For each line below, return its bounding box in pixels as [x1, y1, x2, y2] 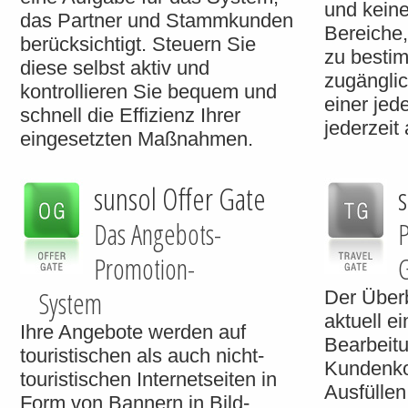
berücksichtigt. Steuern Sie [20, 33, 256, 56]
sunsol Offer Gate [94, 178, 266, 219]
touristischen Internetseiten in [20, 368, 277, 391]
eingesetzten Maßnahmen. [20, 127, 253, 150]
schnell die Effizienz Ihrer [20, 104, 240, 127]
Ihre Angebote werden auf [20, 321, 246, 343]
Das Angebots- [94, 215, 221, 253]
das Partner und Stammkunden [20, 9, 293, 32]
